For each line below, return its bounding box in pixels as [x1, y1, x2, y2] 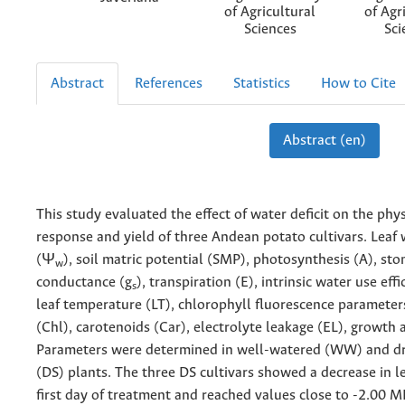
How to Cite [321, 75, 396, 91]
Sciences [243, 22, 297, 38]
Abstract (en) [282, 132, 366, 148]
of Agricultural [224, 5, 316, 21]
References [135, 75, 202, 91]
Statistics [233, 75, 290, 91]
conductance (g [36, 274, 132, 290]
